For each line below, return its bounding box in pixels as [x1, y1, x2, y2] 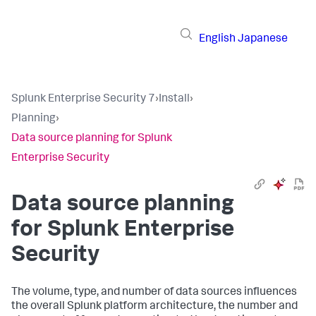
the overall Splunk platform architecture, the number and [11, 301, 298, 312]
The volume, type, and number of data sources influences [11, 287, 297, 298]
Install [159, 94, 190, 105]
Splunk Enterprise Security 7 [11, 94, 155, 105]
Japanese [238, 33, 288, 45]
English [199, 33, 236, 45]
